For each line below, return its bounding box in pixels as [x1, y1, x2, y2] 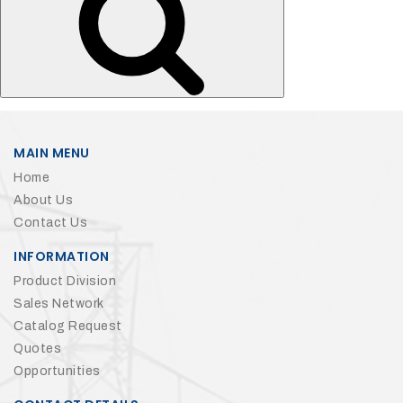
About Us [13, 193, 73, 208]
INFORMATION [13, 247, 110, 266]
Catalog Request [13, 319, 122, 334]
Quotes [13, 342, 61, 356]
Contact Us [13, 216, 87, 230]
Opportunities [13, 364, 101, 379]
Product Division [13, 274, 116, 289]
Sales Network [13, 297, 104, 311]
